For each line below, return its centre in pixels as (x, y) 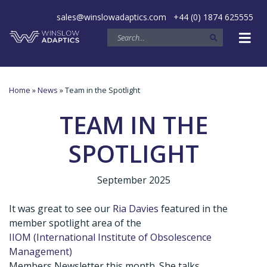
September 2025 (133, 180)
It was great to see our (61, 209)
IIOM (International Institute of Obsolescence (110, 237)
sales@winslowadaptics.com (111, 17)
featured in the (193, 209)
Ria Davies (136, 209)
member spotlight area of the (75, 223)
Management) (41, 252)
